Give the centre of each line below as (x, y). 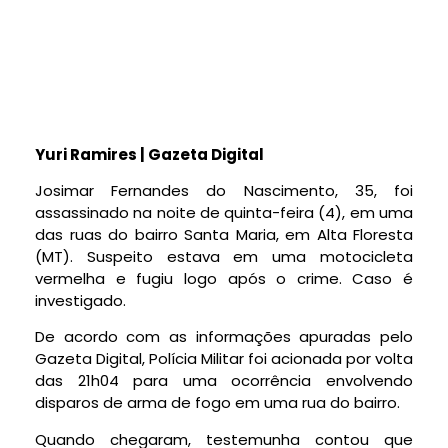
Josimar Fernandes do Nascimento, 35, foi (224, 190)
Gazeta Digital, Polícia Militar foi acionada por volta (224, 359)
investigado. (80, 300)
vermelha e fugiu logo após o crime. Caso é (224, 278)
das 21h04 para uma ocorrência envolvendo (224, 381)
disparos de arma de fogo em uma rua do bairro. (217, 403)
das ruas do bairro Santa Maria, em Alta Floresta (224, 234)
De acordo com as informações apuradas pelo (224, 337)
